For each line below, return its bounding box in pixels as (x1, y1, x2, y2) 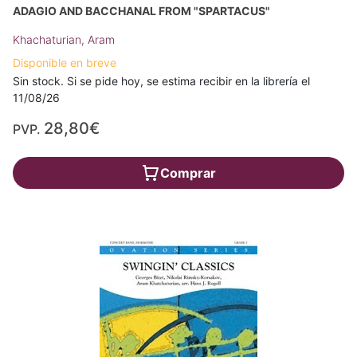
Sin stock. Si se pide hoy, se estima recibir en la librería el (13, 74, 310, 88)
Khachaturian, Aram (13, 33, 115, 46)
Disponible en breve (13, 56, 116, 69)
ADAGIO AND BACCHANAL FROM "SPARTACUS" (13, 4, 270, 18)
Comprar (160, 165, 216, 181)
